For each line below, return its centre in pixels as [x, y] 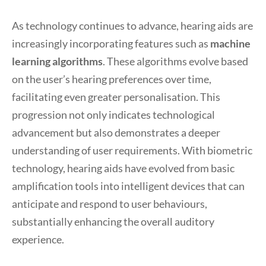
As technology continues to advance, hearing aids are [132, 26]
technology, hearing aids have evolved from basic [123, 168]
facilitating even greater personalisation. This [116, 97]
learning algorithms [57, 61]
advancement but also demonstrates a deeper [116, 132]
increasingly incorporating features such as [111, 43]
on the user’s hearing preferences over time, [112, 79]
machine [230, 43]
